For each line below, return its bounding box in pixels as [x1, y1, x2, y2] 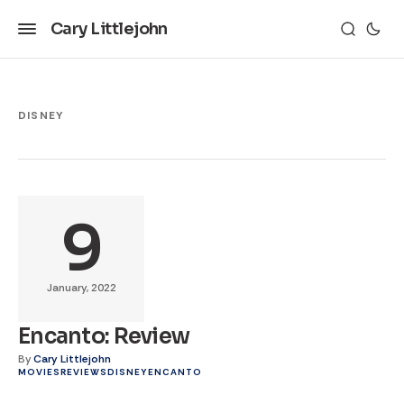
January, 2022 [46, 280, 116, 295]
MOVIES [18, 366, 60, 378]
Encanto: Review [18, 323, 190, 350]
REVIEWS [60, 366, 107, 378]
